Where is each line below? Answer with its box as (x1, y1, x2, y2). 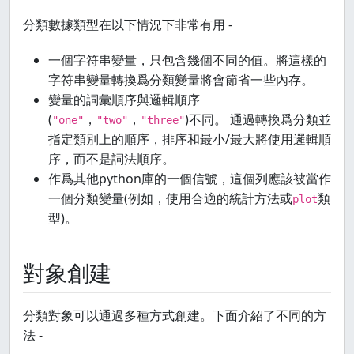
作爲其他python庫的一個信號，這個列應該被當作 (48, 170, 331, 187)
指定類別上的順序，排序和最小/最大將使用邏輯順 (48, 130, 331, 148)
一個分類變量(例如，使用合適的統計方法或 (48, 190, 292, 207)
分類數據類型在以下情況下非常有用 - (23, 16, 232, 33)
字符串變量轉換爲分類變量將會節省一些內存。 (48, 71, 314, 88)
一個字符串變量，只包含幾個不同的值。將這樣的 (48, 51, 326, 69)
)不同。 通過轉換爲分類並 (185, 111, 331, 128)
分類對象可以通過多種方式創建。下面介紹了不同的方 (23, 307, 326, 324)
